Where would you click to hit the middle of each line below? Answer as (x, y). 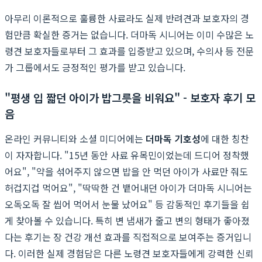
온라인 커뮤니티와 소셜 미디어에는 (75, 138)
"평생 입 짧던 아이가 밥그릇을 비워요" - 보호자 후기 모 (130, 97)
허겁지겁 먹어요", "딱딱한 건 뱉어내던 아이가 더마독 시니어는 (128, 187)
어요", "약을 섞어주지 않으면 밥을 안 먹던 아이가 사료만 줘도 (126, 171)
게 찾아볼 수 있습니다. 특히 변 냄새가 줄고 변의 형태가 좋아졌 (127, 220)
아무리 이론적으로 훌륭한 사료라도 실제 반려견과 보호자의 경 (127, 18)
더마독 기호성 (173, 138)
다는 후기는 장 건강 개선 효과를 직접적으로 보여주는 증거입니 (128, 237)
